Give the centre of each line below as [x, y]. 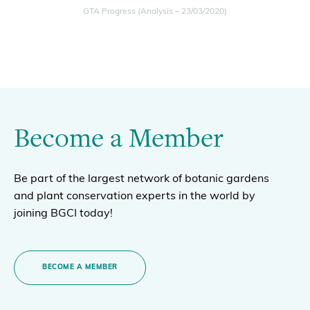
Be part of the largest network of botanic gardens [142, 179]
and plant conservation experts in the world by [135, 196]
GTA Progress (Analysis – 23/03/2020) [155, 11]
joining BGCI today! [63, 213]
